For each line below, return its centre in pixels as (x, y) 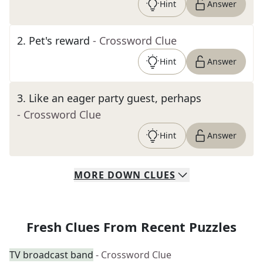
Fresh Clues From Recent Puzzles (131, 227)
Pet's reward (59, 41)
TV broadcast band (51, 255)
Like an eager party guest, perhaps (115, 98)
